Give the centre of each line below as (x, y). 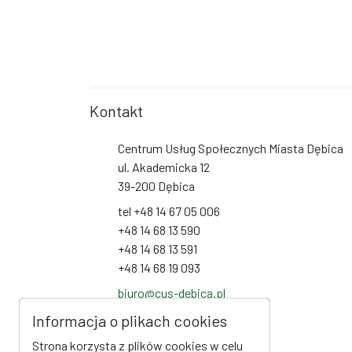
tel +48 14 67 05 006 (169, 211)
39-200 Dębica (156, 186)
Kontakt (116, 111)
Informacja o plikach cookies (130, 321)
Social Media (122, 324)
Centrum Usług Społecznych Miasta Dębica (231, 148)
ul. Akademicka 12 (164, 167)
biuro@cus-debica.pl (172, 293)
